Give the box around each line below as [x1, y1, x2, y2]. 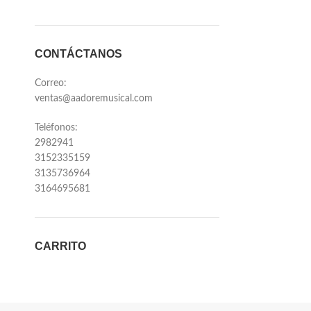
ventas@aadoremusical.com [35, 94, 153, 103]
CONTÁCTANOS [35, 48, 122, 60]
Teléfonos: [35, 123, 78, 133]
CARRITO [35, 240, 86, 252]
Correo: [35, 78, 67, 88]
